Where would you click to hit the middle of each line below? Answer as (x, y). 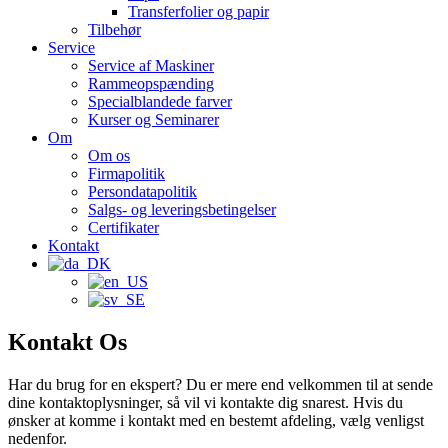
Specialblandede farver (160, 101)
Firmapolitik (126, 173)
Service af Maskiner (151, 65)
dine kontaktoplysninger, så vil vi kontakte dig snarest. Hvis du (205, 402)
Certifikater (123, 227)
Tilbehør (114, 29)
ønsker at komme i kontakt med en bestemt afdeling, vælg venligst (216, 420)
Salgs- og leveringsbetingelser (182, 209)
